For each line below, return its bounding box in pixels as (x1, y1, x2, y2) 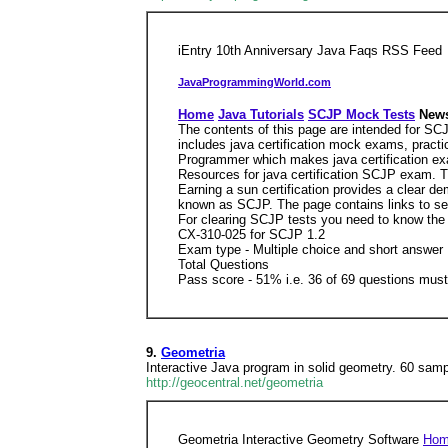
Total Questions (178, 256, 269, 272)
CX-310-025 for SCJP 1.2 (178, 226, 325, 242)
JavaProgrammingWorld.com (178, 76, 331, 89)
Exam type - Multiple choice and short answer (178, 241, 443, 257)
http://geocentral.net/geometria (146, 375, 323, 390)
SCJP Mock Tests (308, 106, 415, 122)
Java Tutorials (218, 106, 304, 122)
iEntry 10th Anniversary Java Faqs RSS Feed (178, 43, 442, 58)
